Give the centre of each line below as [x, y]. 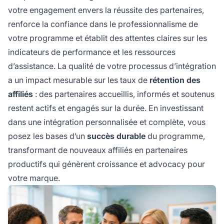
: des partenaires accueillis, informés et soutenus [124, 94]
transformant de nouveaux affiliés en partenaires [98, 150]
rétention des [175, 80]
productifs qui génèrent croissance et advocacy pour [106, 164]
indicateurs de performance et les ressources [92, 52]
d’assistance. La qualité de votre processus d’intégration [112, 66]
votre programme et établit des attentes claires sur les [107, 38]
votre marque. [34, 178]
